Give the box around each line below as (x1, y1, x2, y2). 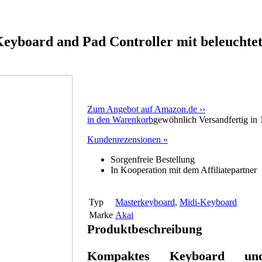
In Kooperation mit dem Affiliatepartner (110, 165, 257, 175)
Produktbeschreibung (87, 222, 202, 236)
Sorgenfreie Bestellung (110, 154, 195, 165)
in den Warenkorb (87, 115, 153, 125)
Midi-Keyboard (179, 197, 237, 208)
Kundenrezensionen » (87, 135, 168, 145)
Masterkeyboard (115, 197, 175, 208)
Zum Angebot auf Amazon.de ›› (87, 104, 205, 115)
